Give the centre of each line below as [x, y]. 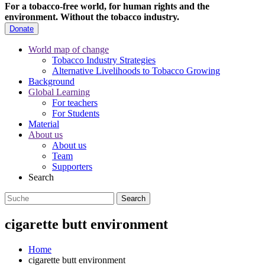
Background [51, 82]
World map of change [69, 50]
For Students [76, 114]
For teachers [75, 103]
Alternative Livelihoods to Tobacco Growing [136, 71]
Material [44, 124]
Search [41, 177]
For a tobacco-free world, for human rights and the [107, 7]
